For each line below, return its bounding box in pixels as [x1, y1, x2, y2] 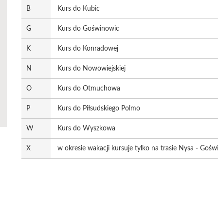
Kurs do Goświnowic [57, 25, 119, 32]
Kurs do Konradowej [57, 45, 118, 52]
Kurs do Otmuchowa [57, 85, 120, 92]
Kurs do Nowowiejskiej [57, 65, 126, 72]
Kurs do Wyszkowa [57, 125, 115, 132]
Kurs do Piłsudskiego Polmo [57, 105, 140, 112]
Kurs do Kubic [57, 5, 100, 12]
